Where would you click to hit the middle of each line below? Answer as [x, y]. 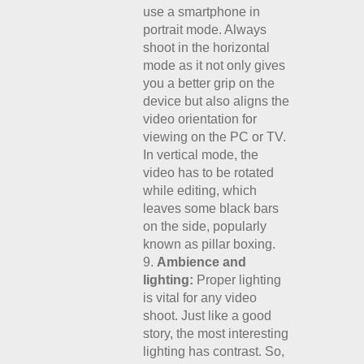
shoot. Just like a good [208, 316]
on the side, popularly [205, 226]
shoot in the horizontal [207, 48]
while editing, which [200, 191]
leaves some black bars [211, 208]
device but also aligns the [217, 101]
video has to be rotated [209, 173]
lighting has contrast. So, [214, 351]
